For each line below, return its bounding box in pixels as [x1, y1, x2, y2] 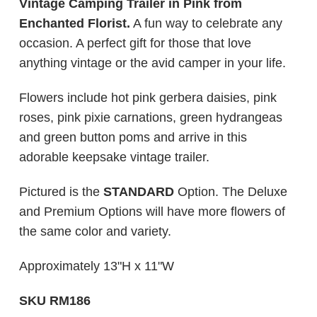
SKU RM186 [19, 294, 91, 309]
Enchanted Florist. [19, 16, 131, 31]
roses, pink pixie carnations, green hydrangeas [19, 110, 283, 125]
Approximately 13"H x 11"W [19, 259, 175, 274]
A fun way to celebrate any [130, 16, 283, 31]
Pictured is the [19, 185, 104, 200]
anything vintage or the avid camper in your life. [19, 56, 287, 71]
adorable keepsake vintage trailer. [19, 150, 210, 165]
